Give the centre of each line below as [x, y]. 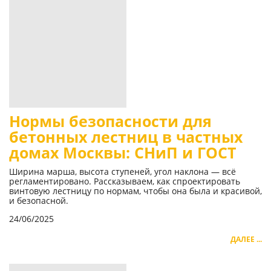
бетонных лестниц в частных [126, 137]
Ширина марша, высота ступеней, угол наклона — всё [122, 172]
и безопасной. [39, 201]
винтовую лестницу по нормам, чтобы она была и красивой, [135, 191]
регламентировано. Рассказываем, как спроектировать [125, 181]
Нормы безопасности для [110, 122]
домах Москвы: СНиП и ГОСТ [122, 153]
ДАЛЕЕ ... [246, 240]
